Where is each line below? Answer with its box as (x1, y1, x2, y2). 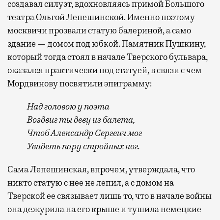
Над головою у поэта (27, 101, 110, 112)
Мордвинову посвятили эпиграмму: (7, 78, 152, 89)
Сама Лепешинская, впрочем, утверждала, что (7, 164, 195, 175)
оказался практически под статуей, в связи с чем (7, 65, 202, 76)
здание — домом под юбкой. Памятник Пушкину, (7, 38, 206, 50)
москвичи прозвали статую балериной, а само (7, 25, 191, 36)
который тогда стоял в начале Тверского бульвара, (7, 52, 208, 63)
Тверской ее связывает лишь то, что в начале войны (7, 191, 212, 202)
